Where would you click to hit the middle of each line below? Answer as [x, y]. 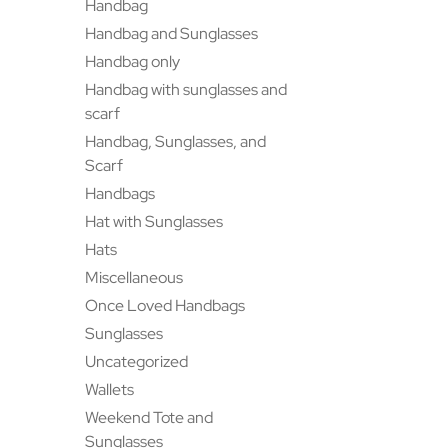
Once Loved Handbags [165, 306]
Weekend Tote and [149, 418]
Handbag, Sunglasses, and [176, 142]
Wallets [110, 390]
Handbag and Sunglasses [172, 34]
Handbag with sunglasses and [186, 90]
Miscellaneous [134, 278]
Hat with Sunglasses [154, 222]
